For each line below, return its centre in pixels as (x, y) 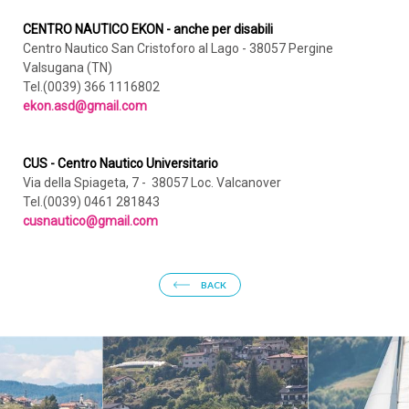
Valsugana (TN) (68, 68)
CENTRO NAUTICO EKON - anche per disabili (148, 29)
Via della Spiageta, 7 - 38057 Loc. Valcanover (152, 183)
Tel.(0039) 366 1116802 (91, 87)
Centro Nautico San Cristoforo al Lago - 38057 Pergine (178, 48)
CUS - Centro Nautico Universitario (121, 163)
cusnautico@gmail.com (90, 221)
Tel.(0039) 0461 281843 (91, 202)
